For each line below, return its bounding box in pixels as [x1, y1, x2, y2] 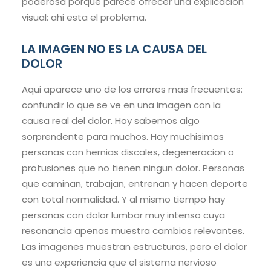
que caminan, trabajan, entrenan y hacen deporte [22, 177, 248, 191]
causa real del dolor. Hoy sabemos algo [22, 114, 200, 128]
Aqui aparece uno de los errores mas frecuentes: [22, 83, 243, 96]
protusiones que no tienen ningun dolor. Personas [22, 162, 244, 175]
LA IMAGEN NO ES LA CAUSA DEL [22, 41, 207, 58]
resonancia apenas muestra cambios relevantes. [22, 224, 244, 238]
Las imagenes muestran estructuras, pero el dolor [22, 240, 247, 253]
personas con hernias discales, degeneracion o [22, 146, 234, 159]
